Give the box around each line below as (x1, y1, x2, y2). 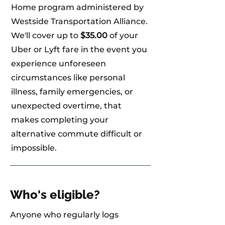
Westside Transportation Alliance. (11, 17, 148, 26)
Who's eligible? (10, 187, 100, 202)
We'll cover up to (11, 31, 80, 40)
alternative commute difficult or (11, 129, 142, 139)
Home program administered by (11, 3, 144, 12)
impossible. (11, 143, 59, 153)
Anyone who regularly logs (10, 210, 119, 219)
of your (109, 31, 138, 40)
